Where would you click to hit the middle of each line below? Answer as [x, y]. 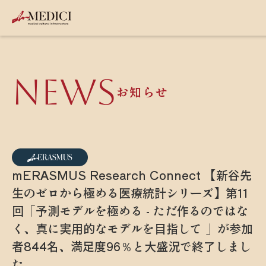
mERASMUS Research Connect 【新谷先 [132, 175]
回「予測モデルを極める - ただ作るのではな [130, 210]
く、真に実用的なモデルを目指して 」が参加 [132, 228]
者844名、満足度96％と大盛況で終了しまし [132, 246]
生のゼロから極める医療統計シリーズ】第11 [130, 192]
